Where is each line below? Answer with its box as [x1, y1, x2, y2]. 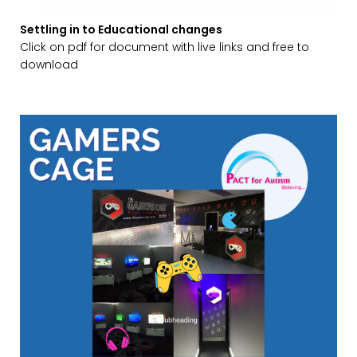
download [20, 56, 78, 73]
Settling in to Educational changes [20, 21, 222, 37]
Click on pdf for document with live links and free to [20, 38, 309, 55]
